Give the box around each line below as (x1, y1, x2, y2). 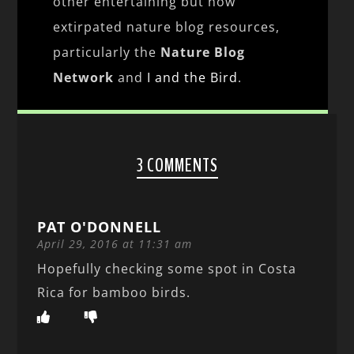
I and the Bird (147, 68, 239, 86)
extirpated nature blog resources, (53, 17, 281, 36)
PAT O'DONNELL (37, 217, 162, 236)
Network (53, 68, 115, 86)
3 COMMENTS (136, 152, 218, 178)
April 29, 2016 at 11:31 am (37, 235, 193, 251)
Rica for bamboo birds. (37, 283, 191, 301)
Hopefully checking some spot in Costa (37, 259, 297, 277)
